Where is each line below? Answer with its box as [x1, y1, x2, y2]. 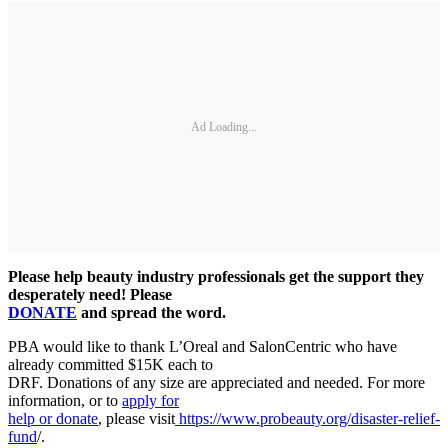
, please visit [98, 410, 175, 428]
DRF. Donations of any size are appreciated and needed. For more [8, 374, 425, 392]
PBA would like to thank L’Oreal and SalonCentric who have [8, 338, 397, 356]
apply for [122, 392, 179, 410]
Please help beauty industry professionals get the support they [8, 268, 424, 286]
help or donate [8, 410, 98, 428]
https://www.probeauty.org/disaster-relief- [175, 410, 440, 428]
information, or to [8, 392, 122, 410]
